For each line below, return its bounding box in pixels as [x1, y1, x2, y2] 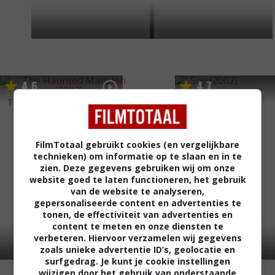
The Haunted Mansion [7, 96, 96, 108]
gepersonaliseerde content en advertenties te [34, 197, 241, 209]
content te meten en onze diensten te [52, 220, 223, 232]
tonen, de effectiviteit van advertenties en [42, 209, 233, 220]
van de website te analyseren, [71, 185, 204, 197]
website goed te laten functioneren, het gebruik [29, 174, 246, 185]
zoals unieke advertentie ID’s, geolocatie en [40, 244, 235, 255]
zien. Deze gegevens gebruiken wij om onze [40, 162, 235, 174]
